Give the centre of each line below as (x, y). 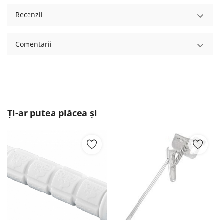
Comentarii (33, 44)
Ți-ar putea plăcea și (52, 113)
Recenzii (29, 15)
